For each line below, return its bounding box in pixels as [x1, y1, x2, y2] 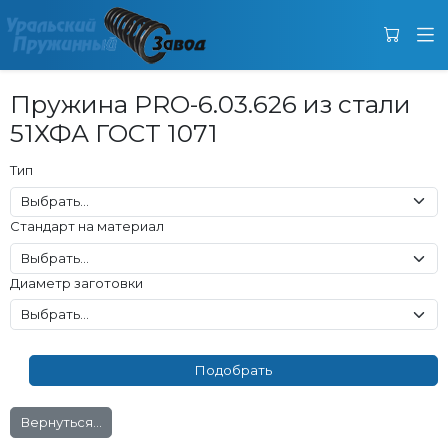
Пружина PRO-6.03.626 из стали [9, 89, 411, 119]
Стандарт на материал [9, 218, 164, 235]
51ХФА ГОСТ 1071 [9, 118, 218, 148]
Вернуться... [20, 414, 102, 430]
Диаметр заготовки [9, 274, 143, 291]
